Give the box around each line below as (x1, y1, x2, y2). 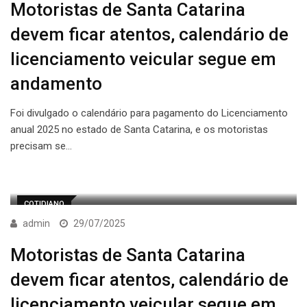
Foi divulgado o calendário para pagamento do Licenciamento (10, 107, 288, 120)
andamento (10, 73, 102, 95)
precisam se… (10, 140, 72, 153)
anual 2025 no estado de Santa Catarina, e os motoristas (10, 123, 268, 136)
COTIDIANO (24, 199, 64, 209)
